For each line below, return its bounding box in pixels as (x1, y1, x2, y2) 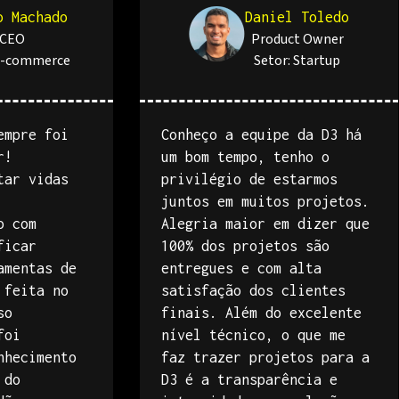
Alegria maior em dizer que (161, 216, 370, 232)
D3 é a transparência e (161, 371, 338, 387)
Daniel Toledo (245, 9, 349, 25)
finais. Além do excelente (161, 305, 362, 321)
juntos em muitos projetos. (161, 193, 370, 209)
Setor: (254, 51, 293, 70)
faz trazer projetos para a (161, 349, 370, 365)
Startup (293, 51, 340, 70)
